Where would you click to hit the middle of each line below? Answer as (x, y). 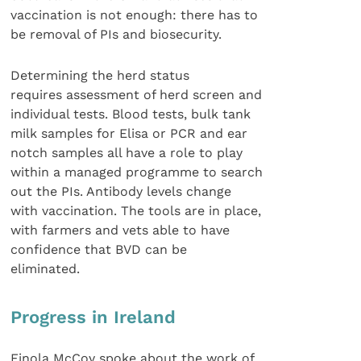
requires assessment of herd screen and (137, 94)
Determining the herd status (100, 75)
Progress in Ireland (93, 317)
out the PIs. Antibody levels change (121, 191)
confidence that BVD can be (99, 249)
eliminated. (46, 268)
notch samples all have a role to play (127, 152)
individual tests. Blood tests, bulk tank (131, 114)
